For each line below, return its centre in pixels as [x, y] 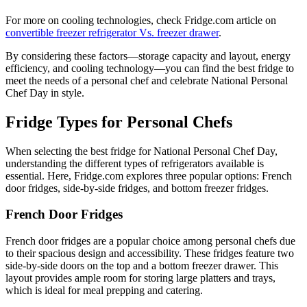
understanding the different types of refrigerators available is [135, 163]
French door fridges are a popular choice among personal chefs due [150, 241]
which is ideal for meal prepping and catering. [104, 291]
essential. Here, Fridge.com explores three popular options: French [149, 175]
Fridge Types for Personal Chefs [119, 122]
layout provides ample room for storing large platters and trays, [140, 278]
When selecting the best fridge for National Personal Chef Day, [142, 151]
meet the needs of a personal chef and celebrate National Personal [147, 80]
